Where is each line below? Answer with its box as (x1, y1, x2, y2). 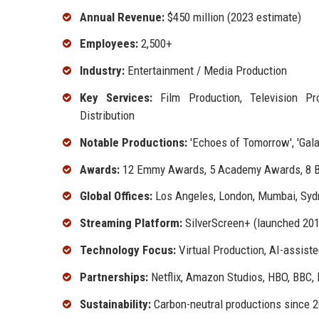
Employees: (80, 36, 138, 51)
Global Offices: (80, 189, 152, 204)
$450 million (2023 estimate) (164, 9, 301, 24)
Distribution (80, 108, 135, 123)
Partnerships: (80, 269, 148, 284)
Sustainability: (80, 296, 151, 311)
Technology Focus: (80, 243, 176, 258)
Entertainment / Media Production (125, 63, 287, 78)
